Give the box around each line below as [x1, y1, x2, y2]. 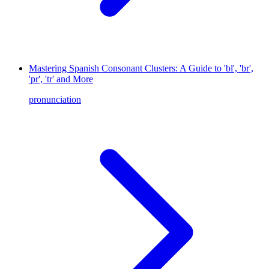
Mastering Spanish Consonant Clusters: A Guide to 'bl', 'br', [29, 62, 253, 73]
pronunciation [29, 94, 81, 104]
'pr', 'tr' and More [29, 73, 93, 84]
